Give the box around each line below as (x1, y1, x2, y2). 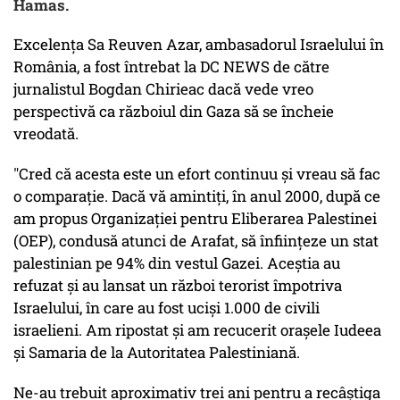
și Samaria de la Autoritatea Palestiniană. (13, 342, 300, 363)
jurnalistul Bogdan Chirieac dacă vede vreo (13, 79, 313, 100)
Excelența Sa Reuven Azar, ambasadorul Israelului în (13, 34, 384, 55)
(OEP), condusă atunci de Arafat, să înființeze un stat (13, 230, 379, 252)
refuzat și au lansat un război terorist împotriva (13, 275, 342, 296)
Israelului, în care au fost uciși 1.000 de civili (13, 297, 320, 319)
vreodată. (13, 123, 79, 145)
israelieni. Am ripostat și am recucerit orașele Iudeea (13, 320, 381, 341)
